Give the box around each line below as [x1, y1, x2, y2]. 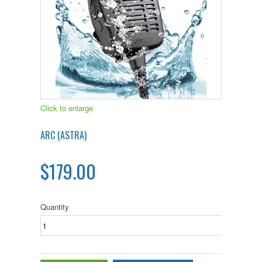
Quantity [40, 201, 69, 212]
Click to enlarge [40, 102, 93, 113]
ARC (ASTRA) [40, 128, 87, 142]
